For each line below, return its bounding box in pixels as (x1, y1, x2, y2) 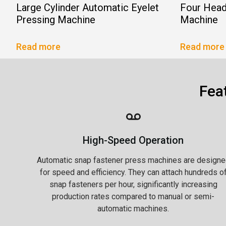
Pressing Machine (16, 13, 95, 26)
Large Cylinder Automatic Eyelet (16, 1, 159, 14)
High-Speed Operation (83, 134, 184, 146)
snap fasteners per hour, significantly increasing (49, 179, 217, 189)
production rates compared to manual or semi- (52, 191, 214, 201)
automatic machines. (97, 203, 169, 213)
